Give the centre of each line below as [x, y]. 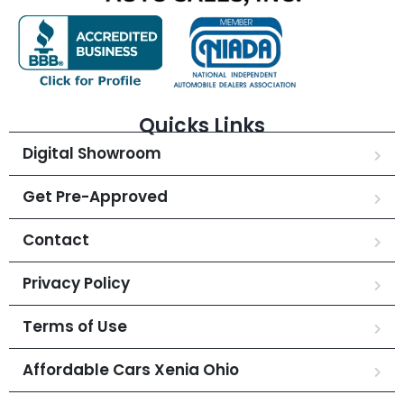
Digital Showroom [92, 154]
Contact [56, 240]
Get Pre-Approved [95, 197]
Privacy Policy [76, 284]
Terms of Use [75, 327]
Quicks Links [202, 126]
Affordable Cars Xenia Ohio [131, 370]
